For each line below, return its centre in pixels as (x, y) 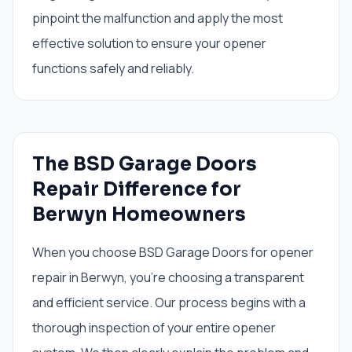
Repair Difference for (137, 189)
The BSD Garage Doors (145, 164)
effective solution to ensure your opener (149, 43)
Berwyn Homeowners (139, 214)
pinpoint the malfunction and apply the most (158, 18)
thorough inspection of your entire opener (154, 328)
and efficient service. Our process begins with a (169, 302)
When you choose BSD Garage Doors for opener (173, 252)
